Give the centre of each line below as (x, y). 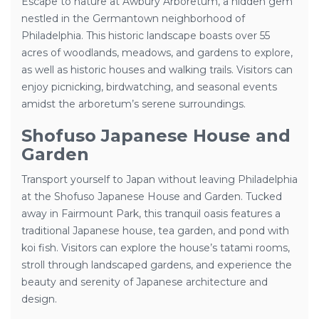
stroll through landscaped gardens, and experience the (157, 265)
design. (39, 299)
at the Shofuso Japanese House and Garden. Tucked (152, 197)
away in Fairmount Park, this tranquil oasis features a (151, 214)
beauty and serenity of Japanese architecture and (145, 282)
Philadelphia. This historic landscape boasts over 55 (146, 36)
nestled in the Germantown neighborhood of (133, 19)
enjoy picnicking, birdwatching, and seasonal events (149, 87)
